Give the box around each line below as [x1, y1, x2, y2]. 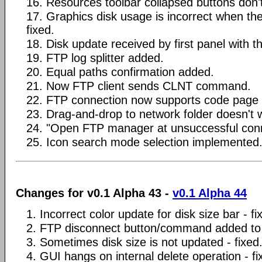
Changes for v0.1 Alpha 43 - [16, 187, 173, 199]
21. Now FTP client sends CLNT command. [26, 79, 251, 92]
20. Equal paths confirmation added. [26, 65, 214, 78]
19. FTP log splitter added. [26, 51, 164, 64]
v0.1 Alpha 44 [173, 187, 247, 199]
